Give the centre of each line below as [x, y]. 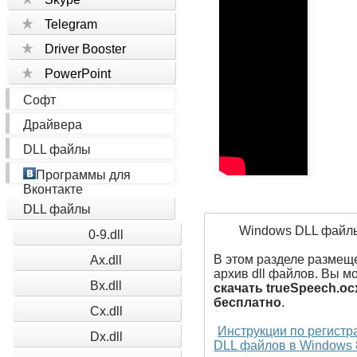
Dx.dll [106, 337]
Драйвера [53, 125]
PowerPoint [78, 74]
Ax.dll [106, 260]
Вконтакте [53, 189]
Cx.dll [106, 311]
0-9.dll [106, 235]
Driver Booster [86, 49]
